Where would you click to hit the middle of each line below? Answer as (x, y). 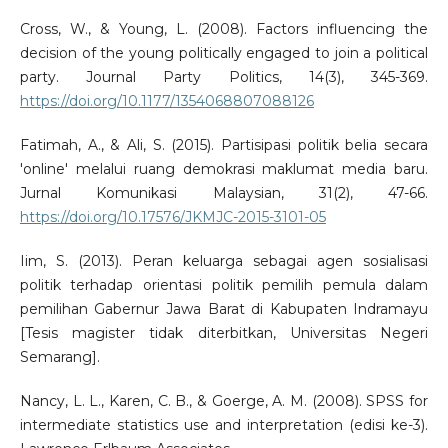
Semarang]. (59, 356)
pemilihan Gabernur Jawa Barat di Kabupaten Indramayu (224, 308)
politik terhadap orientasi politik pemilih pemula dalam (224, 284)
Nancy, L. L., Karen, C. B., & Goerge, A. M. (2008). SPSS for (224, 400)
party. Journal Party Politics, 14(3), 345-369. (224, 76)
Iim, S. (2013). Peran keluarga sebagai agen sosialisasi (224, 260)
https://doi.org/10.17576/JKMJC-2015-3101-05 (172, 216)
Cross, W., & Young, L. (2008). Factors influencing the (224, 28)
